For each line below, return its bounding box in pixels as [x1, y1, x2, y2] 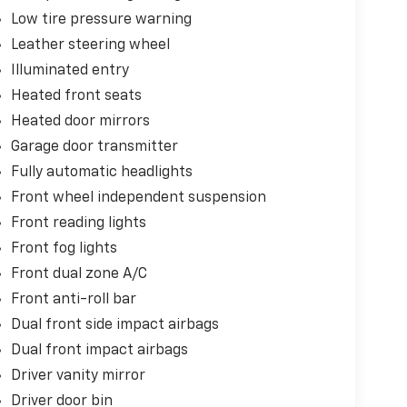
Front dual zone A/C [10, 266, 147, 282]
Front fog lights [10, 241, 117, 256]
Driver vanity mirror [10, 368, 145, 383]
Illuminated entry [10, 63, 129, 78]
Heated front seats [10, 88, 142, 104]
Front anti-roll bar [10, 292, 136, 307]
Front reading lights [10, 215, 146, 231]
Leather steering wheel [10, 37, 170, 53]
